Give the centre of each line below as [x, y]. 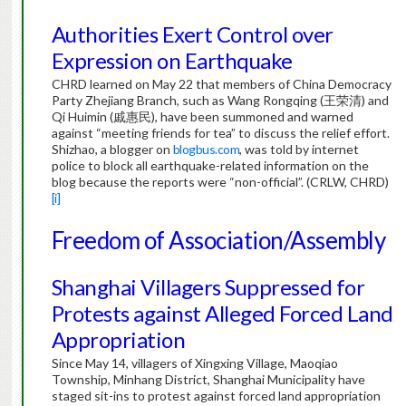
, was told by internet [300, 150]
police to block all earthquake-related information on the [210, 166]
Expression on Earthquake [172, 61]
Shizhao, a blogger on [112, 150]
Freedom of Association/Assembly [218, 241]
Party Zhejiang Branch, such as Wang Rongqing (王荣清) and [220, 101]
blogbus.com [206, 150]
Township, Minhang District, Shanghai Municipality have [208, 380]
